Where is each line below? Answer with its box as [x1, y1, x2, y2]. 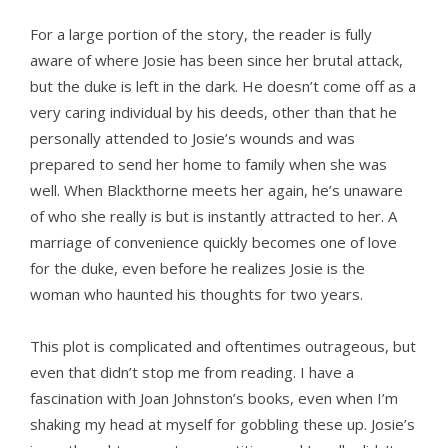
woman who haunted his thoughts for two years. [30, 284, 363, 305]
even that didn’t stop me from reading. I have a [30, 362, 354, 383]
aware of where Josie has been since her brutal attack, [30, 50, 403, 71]
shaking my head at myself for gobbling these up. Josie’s [30, 414, 415, 435]
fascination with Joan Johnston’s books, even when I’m [30, 388, 398, 409]
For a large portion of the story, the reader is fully [30, 24, 372, 45]
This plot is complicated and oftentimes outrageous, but [30, 336, 416, 357]
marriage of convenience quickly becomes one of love [30, 232, 397, 253]
